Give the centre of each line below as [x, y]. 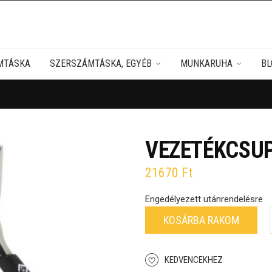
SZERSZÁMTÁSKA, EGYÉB [101, 63]
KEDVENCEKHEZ [194, 260]
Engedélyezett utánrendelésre [204, 199]
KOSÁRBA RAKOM [201, 220]
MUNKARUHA [206, 63]
